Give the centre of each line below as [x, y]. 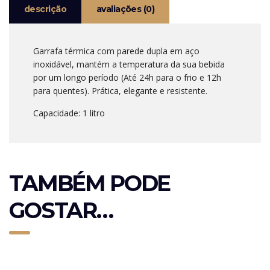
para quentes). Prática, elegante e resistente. [120, 90]
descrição [45, 9]
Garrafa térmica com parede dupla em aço [116, 51]
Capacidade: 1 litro [69, 113]
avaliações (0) [125, 9]
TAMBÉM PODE [90, 183]
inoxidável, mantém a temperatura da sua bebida [129, 64]
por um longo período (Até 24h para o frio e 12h [127, 77]
